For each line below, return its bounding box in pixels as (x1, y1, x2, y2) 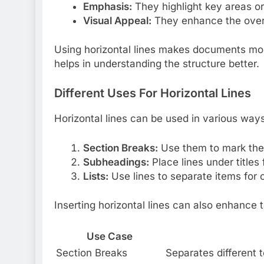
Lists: (82, 170, 108, 182)
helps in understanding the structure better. (54, 58, 259, 70)
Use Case (87, 230, 133, 242)
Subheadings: (82, 156, 149, 168)
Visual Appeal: (82, 14, 151, 27)
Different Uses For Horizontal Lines (54, 85, 251, 100)
